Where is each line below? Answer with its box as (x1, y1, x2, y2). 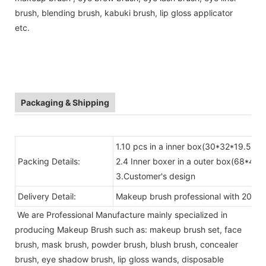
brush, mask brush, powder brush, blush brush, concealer (15, 239, 238, 249)
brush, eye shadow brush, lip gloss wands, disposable (15, 254, 224, 264)
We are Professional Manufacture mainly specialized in (15, 209, 227, 220)
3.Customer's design (116, 170, 195, 181)
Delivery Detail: (18, 191, 76, 201)
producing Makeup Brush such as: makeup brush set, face (15, 224, 242, 235)
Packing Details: (18, 156, 80, 166)
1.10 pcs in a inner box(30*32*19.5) (116, 141, 254, 151)
